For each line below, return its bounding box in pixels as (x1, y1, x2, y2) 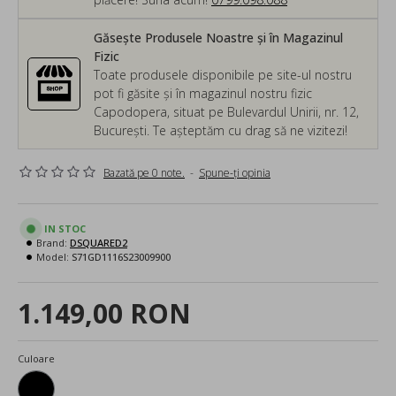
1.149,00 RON (18, 294, 191, 331)
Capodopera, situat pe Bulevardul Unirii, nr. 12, (94, 103, 359, 120)
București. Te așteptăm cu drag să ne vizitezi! (94, 121, 347, 139)
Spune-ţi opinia (199, 164, 270, 180)
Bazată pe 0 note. (103, 164, 185, 180)
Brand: (36, 235, 67, 249)
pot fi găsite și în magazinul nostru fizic (94, 84, 312, 102)
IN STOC (44, 221, 86, 235)
